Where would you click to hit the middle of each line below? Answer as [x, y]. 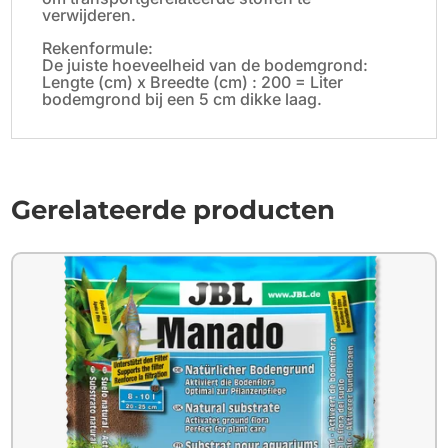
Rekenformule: [98, 47]
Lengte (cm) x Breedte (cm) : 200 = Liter [193, 81]
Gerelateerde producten [173, 209]
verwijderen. [89, 14]
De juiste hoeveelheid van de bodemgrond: [205, 64]
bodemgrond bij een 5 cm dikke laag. [182, 98]
